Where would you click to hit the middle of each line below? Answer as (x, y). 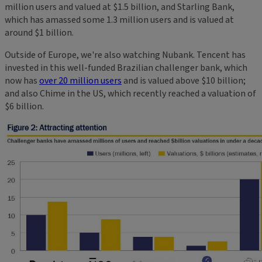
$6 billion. (24, 106)
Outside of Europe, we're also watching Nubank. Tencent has (125, 55)
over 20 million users (80, 80)
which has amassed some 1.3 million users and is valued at (119, 20)
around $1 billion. (39, 32)
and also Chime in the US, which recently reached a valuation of (130, 93)
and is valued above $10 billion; (184, 80)
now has (22, 80)
